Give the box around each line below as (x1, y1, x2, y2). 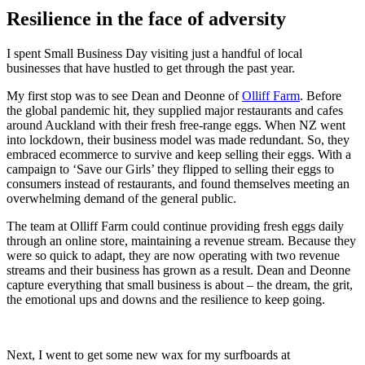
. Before (300, 88, 341, 103)
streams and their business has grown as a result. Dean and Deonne (7, 262, 350, 277)
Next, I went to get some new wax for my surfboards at (7, 347, 290, 362)
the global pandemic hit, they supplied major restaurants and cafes (7, 103, 343, 117)
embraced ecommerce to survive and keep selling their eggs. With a (7, 147, 351, 161)
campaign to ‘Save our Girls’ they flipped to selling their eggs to (7, 161, 334, 176)
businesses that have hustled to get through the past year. (7, 60, 298, 75)
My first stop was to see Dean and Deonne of (7, 88, 242, 103)
